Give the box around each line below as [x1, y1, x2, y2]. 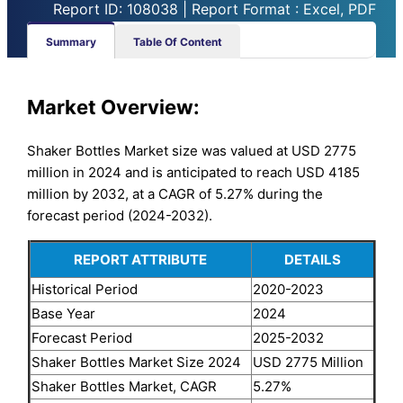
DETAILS [283, 250, 341, 268]
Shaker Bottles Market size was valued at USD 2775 [27, 141, 357, 159]
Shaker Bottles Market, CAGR [31, 377, 217, 395]
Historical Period [31, 280, 138, 298]
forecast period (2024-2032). [27, 206, 213, 224]
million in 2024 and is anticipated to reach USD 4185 [27, 163, 361, 181]
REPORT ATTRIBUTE [74, 250, 207, 268]
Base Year [31, 304, 95, 322]
